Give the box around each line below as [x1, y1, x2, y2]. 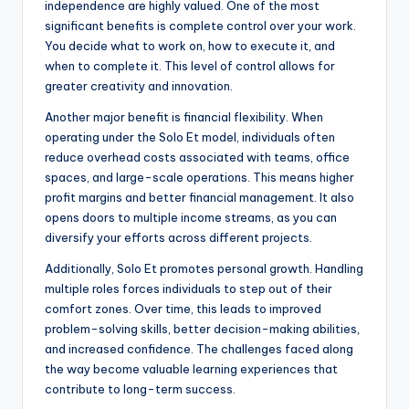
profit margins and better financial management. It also [45, 190, 354, 205]
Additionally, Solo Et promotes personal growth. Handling [45, 261, 363, 277]
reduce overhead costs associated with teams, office [45, 150, 350, 165]
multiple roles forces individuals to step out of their [45, 281, 332, 297]
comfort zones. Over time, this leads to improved [45, 301, 321, 317]
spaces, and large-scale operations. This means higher [45, 170, 354, 185]
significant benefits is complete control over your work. [45, 18, 356, 34]
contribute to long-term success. [45, 382, 236, 397]
